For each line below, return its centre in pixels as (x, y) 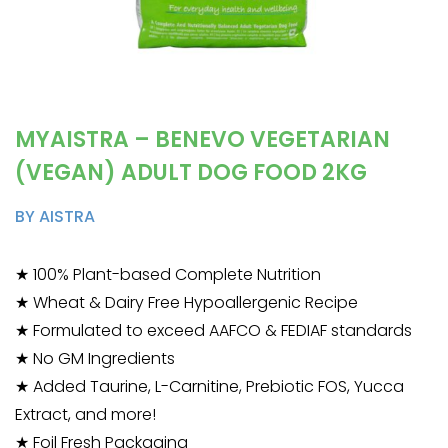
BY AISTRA (55, 216)
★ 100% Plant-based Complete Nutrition (168, 274)
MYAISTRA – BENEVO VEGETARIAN (202, 139)
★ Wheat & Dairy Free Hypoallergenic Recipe (186, 302)
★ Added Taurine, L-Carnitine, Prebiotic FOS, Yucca (209, 386)
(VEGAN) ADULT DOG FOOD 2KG (191, 172)
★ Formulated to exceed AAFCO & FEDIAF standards (213, 330)
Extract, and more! (85, 414)
